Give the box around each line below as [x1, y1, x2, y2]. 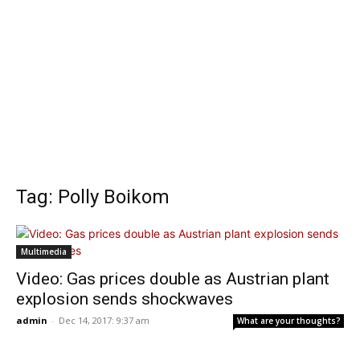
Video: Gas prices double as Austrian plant [16, 269, 329, 288]
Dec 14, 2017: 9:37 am [59, 314, 149, 326]
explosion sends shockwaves [16, 289, 233, 309]
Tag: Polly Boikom [16, 186, 170, 208]
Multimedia [21, 246, 67, 257]
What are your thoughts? [237, 315, 341, 326]
